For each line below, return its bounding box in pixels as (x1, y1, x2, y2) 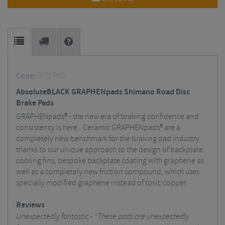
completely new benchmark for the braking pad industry (16, 134, 199, 144)
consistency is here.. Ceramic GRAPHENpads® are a (16, 123, 180, 133)
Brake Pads (16, 98, 54, 108)
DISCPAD (37, 71, 66, 81)
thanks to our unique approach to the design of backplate (16, 145, 203, 155)
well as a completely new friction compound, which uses (16, 167, 199, 177)
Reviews (16, 200, 45, 210)
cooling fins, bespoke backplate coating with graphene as (16, 156, 204, 166)
